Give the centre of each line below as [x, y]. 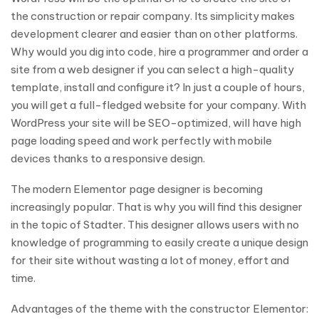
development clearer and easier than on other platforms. [154, 34]
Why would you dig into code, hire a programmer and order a [159, 52]
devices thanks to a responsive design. [108, 158]
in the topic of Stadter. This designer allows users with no [155, 225]
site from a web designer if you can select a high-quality [152, 69]
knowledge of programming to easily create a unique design [159, 242]
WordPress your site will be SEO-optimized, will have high [156, 123]
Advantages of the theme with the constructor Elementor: [159, 309]
